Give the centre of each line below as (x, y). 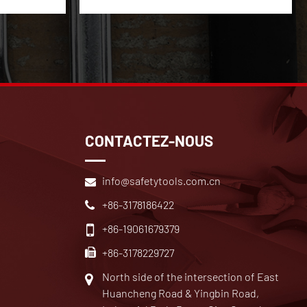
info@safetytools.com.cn (161, 180)
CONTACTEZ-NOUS (149, 140)
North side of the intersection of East (190, 277)
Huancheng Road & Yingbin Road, (180, 293)
